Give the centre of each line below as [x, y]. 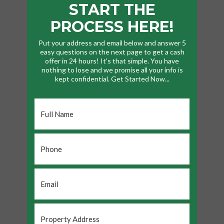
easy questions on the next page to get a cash [112, 52]
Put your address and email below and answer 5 [112, 43]
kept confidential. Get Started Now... [112, 79]
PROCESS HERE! [112, 27]
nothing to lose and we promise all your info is [112, 70]
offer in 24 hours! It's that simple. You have [112, 61]
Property [50, 208]
